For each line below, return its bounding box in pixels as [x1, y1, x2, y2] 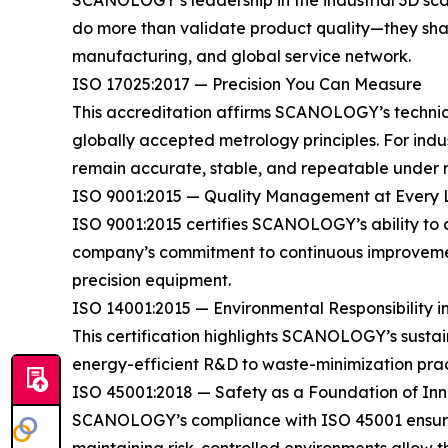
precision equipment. [72, 270, 231, 291]
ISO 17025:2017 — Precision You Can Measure [72, 74, 422, 95]
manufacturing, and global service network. [72, 46, 411, 67]
